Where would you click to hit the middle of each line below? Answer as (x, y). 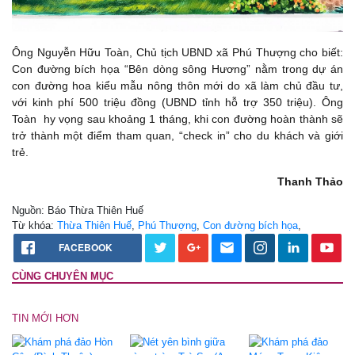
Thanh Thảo (310, 181)
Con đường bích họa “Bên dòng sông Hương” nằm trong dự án (177, 69)
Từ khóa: (34, 225)
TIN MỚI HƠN (45, 318)
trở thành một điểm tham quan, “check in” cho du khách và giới (177, 135)
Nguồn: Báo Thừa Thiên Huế (78, 210)
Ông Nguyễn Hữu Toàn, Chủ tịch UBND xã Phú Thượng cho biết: (177, 52)
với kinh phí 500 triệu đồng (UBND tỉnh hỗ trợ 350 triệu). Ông (177, 102)
